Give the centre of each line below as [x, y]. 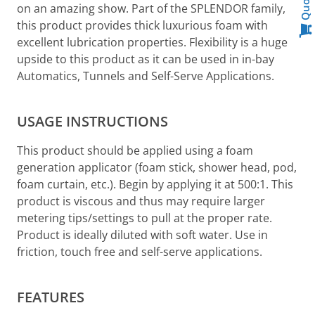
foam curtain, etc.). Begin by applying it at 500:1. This [155, 184]
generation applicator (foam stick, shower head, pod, [157, 167]
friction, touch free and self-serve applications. [140, 252]
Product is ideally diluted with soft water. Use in [142, 235]
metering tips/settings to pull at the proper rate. [144, 218]
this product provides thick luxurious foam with [142, 25]
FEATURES [51, 297]
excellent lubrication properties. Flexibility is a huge [152, 42]
